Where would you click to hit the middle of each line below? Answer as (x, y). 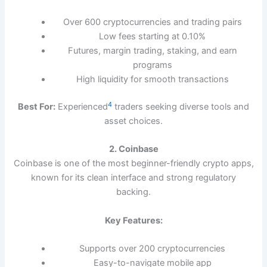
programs (152, 65)
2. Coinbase (133, 149)
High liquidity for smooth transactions (152, 80)
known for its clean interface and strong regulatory (133, 178)
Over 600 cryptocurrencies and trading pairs (152, 22)
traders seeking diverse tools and (181, 107)
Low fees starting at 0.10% (153, 37)
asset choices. (133, 121)
